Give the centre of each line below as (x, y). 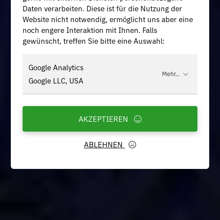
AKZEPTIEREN (105, 119)
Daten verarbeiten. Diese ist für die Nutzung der (103, 8)
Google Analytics (56, 67)
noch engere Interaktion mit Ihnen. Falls (90, 29)
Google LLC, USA (56, 80)
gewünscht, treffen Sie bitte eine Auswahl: (94, 40)
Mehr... (171, 74)
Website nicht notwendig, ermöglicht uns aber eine (108, 19)
